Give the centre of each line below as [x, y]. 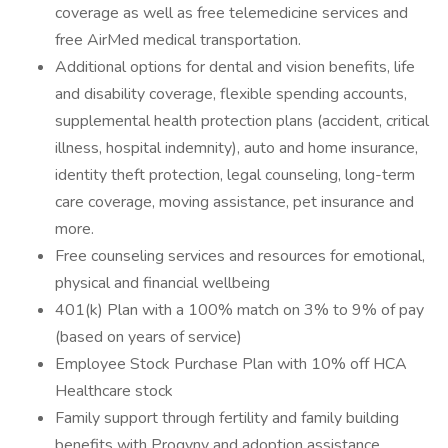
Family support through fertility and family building [227, 418]
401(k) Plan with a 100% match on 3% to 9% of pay [239, 310]
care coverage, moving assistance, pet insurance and [234, 202]
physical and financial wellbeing [162, 283]
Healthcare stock [114, 391]
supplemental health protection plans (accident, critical [242, 121]
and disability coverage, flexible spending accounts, [231, 94]
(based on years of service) [148, 337]
